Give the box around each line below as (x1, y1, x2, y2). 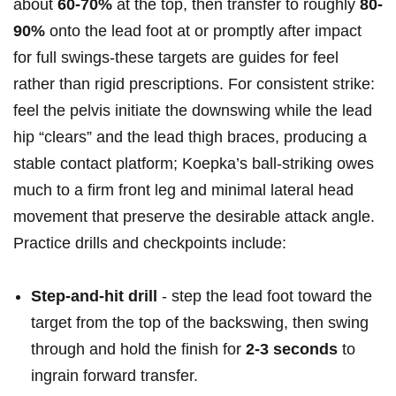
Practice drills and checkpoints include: (13, 234, 286, 253)
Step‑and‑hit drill (31, 287, 157, 306)
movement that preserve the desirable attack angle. (13, 208, 375, 226)
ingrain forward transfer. (31, 367, 198, 385)
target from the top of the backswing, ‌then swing (31, 314, 369, 332)
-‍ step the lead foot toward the (157, 287, 372, 306)
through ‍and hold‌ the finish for (31, 340, 246, 359)
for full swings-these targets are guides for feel (13, 49, 339, 67)
